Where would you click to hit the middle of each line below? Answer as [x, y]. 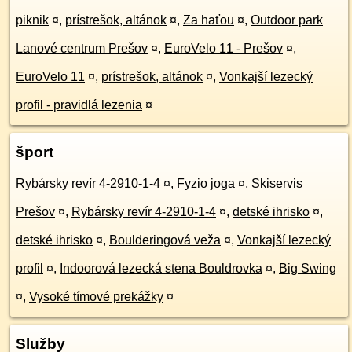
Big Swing [308, 268]
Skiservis [277, 183]
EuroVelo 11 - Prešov [224, 48]
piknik [32, 20]
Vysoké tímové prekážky [96, 297]
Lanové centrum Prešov [82, 48]
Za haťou [209, 20]
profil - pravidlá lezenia [79, 105]
